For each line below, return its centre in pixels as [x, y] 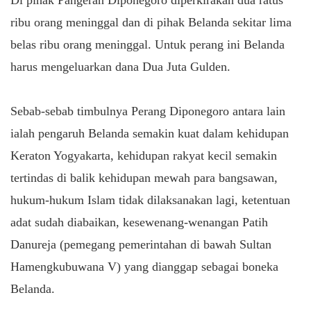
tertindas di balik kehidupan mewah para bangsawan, [144, 177]
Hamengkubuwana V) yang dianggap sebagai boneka [144, 266]
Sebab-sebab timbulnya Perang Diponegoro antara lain [148, 111]
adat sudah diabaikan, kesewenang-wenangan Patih [139, 222]
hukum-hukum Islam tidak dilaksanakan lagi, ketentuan [150, 200]
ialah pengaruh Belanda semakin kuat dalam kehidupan [150, 133]
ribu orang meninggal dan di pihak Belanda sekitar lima [151, 22]
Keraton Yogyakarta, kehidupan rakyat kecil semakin [144, 155]
